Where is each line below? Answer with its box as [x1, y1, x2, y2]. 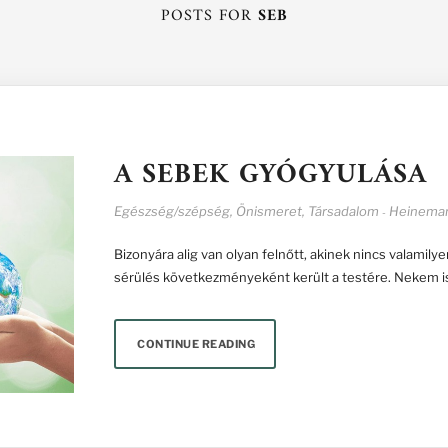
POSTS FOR [160, 2, 258, 31]
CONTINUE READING [137, 337, 255, 352]
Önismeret [236, 203, 302, 220]
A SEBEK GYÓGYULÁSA [114, 151, 427, 201]
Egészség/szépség [114, 203, 230, 220]
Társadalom [308, 203, 379, 220]
